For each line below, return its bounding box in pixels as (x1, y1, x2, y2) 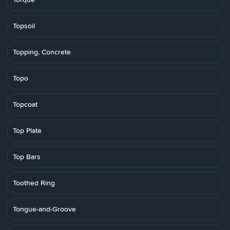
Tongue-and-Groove (13, 204, 76, 214)
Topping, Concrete (13, 47, 71, 57)
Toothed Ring (13, 178, 55, 188)
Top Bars (13, 151, 41, 162)
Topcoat (13, 99, 37, 109)
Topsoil (13, 21, 35, 31)
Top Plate (13, 125, 42, 136)
